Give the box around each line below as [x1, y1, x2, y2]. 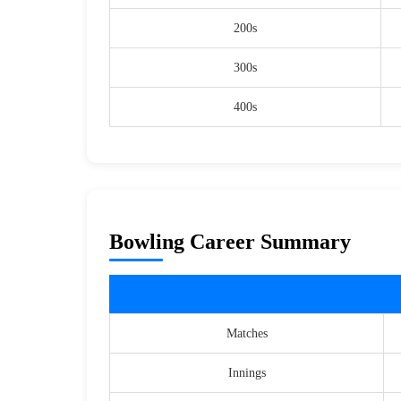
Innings [227, 366, 266, 380]
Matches [226, 327, 268, 341]
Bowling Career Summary [109, 230, 351, 254]
